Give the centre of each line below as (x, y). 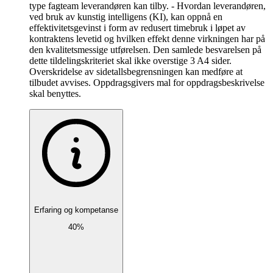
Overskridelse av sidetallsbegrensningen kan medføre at (136, 72)
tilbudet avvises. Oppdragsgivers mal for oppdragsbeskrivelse (147, 83)
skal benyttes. (55, 94)
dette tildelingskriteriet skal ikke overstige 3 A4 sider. (130, 61)
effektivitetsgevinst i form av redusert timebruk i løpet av (137, 28)
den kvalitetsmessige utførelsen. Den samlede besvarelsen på (145, 50)
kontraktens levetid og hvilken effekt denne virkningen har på (147, 39)
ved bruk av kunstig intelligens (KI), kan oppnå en (126, 17)
